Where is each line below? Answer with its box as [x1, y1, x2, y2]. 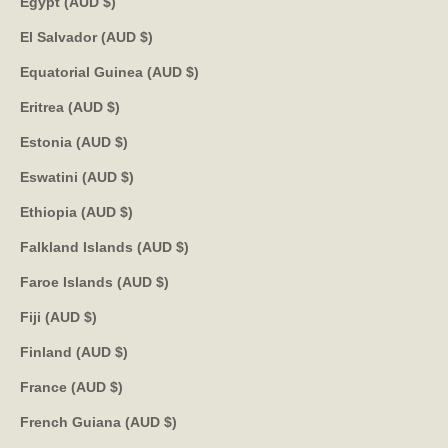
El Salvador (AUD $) [140, 28, 153, 45]
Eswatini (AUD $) [121, 168, 134, 185]
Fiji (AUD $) [84, 308, 97, 325]
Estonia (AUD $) [115, 133, 128, 150]
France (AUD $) [110, 378, 123, 395]
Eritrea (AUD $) [107, 98, 120, 115]
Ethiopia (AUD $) [120, 203, 133, 220]
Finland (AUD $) [115, 343, 128, 360]
